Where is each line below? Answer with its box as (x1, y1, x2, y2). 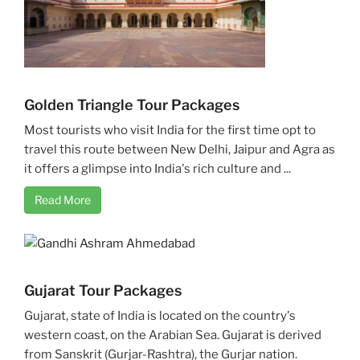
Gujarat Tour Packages (24, 282, 182, 300)
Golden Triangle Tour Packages (24, 96, 239, 114)
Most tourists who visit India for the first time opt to (24, 123, 316, 138)
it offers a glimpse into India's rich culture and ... (24, 162, 291, 177)
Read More (35, 193, 91, 207)
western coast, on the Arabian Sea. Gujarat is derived (24, 328, 321, 343)
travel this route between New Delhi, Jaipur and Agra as (24, 142, 335, 157)
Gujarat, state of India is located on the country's (24, 309, 296, 324)
